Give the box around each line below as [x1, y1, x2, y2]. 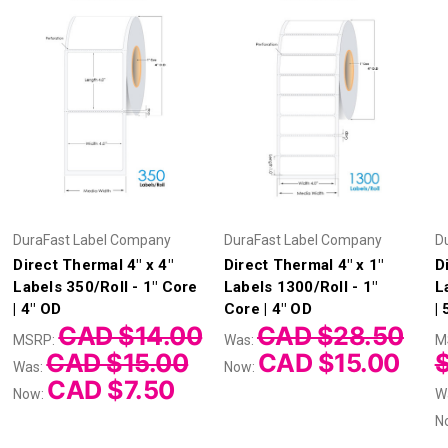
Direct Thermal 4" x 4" [13, 255, 173, 274]
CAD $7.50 [47, 374, 175, 405]
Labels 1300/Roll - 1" [223, 277, 378, 296]
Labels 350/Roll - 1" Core [13, 277, 198, 296]
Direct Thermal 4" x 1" [223, 255, 384, 274]
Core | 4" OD [223, 299, 312, 318]
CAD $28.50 [256, 320, 404, 351]
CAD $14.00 [58, 320, 203, 351]
